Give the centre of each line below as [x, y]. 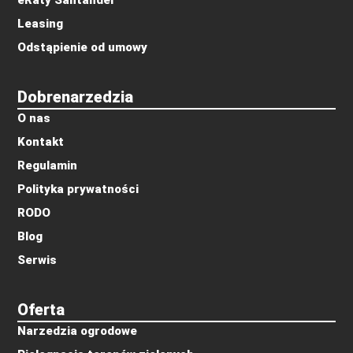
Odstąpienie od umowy [83, 47]
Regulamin [48, 166]
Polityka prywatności [78, 190]
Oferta [41, 310]
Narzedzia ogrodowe [78, 331]
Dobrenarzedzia [76, 97]
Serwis [37, 260]
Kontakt [41, 142]
